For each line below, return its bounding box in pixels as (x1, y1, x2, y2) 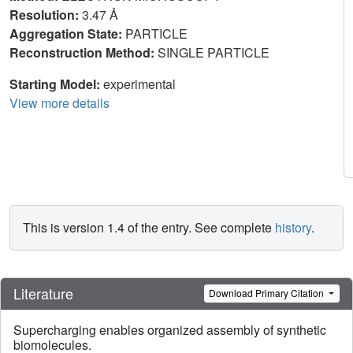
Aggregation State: (9, 24, 125, 43)
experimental (103, 75, 176, 93)
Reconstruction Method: (9, 43, 158, 61)
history (275, 217, 311, 236)
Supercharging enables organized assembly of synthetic (13, 321, 326, 340)
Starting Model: (9, 75, 103, 93)
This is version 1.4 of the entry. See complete (23, 217, 275, 236)
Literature (13, 282, 73, 303)
